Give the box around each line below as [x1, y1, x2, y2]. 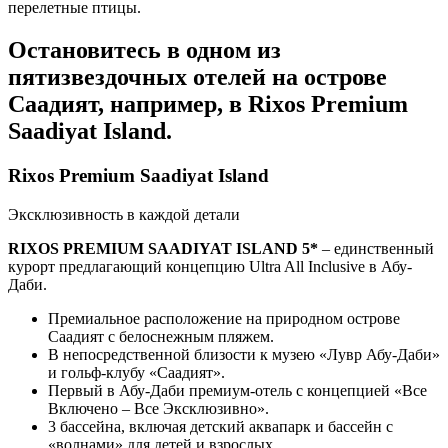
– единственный [318, 239, 434, 257]
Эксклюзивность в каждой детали [8, 205, 240, 223]
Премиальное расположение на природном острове [48, 309, 400, 327]
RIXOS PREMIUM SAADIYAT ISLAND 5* [8, 239, 318, 257]
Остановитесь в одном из [8, 36, 281, 63]
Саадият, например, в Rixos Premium [8, 90, 408, 117]
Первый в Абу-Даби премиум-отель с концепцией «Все [48, 381, 427, 399]
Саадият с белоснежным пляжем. [48, 327, 274, 345]
